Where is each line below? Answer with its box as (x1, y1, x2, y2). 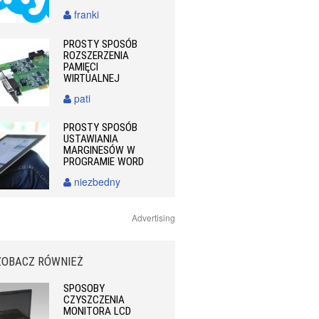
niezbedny (71, 174, 121, 189)
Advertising (132, 211, 175, 224)
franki (71, 7, 100, 22)
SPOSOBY (63, 281, 105, 295)
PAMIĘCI (63, 60, 99, 73)
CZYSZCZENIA (63, 293, 125, 306)
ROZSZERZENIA (63, 48, 130, 62)
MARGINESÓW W (63, 143, 136, 157)
